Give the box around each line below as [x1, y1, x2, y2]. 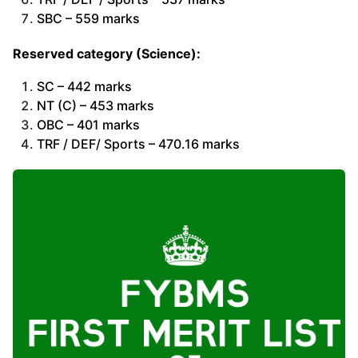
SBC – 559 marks [37, 10, 140, 27]
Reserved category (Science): [13, 46, 201, 62]
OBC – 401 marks [37, 116, 140, 133]
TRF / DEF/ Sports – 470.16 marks [37, 135, 240, 152]
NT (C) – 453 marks [37, 97, 154, 113]
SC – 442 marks [37, 78, 132, 94]
